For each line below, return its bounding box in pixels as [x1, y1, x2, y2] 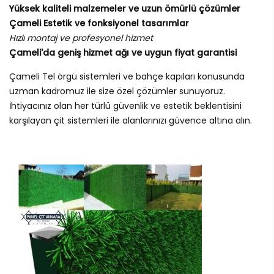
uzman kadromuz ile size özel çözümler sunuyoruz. [9, 85, 225, 98]
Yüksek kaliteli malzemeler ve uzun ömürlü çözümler [9, 2, 240, 15]
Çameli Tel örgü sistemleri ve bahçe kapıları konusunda [9, 70, 245, 83]
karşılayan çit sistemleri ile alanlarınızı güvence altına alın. [9, 114, 252, 127]
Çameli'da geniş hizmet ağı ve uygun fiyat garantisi [9, 46, 237, 59]
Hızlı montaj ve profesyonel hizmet [9, 32, 153, 45]
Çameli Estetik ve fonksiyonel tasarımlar [9, 17, 189, 30]
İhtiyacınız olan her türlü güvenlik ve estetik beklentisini [9, 100, 242, 113]
